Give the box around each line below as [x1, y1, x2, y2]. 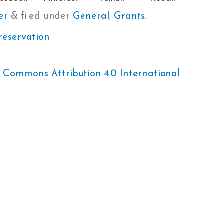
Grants [114, 11, 145, 21]
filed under [18, 11, 73, 21]
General [73, 11, 109, 21]
